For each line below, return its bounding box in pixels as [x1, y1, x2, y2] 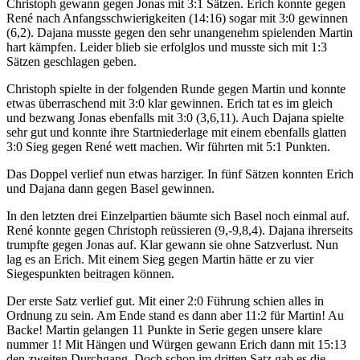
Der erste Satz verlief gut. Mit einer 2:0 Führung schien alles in [6, 294, 324, 309]
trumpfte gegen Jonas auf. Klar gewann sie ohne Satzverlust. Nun [6, 238, 338, 252]
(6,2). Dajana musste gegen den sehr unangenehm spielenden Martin [6, 26, 353, 40]
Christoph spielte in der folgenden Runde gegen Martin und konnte [6, 82, 346, 96]
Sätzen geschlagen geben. [6, 55, 137, 69]
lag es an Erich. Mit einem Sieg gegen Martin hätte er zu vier [6, 252, 313, 267]
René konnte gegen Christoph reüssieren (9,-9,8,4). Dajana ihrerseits [6, 223, 353, 238]
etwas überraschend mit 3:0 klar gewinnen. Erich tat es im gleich [6, 96, 333, 111]
